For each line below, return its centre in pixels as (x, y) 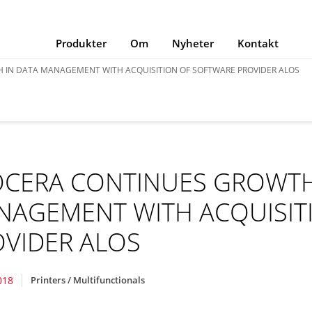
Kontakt (258, 43)
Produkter (81, 43)
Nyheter (193, 43)
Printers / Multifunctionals (88, 280)
